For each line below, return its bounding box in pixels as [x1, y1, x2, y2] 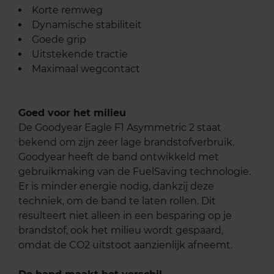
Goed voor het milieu [18, 107, 126, 119]
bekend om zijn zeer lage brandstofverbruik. [18, 136, 234, 149]
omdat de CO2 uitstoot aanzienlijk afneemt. [18, 239, 232, 251]
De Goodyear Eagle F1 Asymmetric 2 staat [18, 122, 221, 134]
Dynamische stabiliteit [32, 19, 142, 31]
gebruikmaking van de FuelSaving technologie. [18, 166, 251, 178]
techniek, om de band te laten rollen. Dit [18, 195, 216, 207]
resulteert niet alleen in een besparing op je [18, 210, 232, 222]
